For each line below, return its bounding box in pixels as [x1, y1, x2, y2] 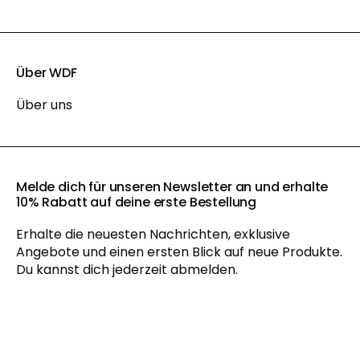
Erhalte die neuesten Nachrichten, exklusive [16, 224, 290, 243]
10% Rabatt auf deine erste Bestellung [16, 192, 257, 211]
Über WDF [16, 63, 77, 82]
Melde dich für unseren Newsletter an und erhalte [16, 177, 329, 196]
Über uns [16, 95, 72, 114]
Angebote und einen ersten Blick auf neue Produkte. [16, 242, 342, 261]
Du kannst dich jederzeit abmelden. [16, 260, 238, 279]
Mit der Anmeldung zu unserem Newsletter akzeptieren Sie [34, 343, 313, 358]
